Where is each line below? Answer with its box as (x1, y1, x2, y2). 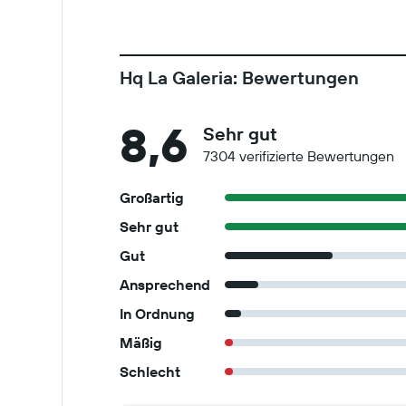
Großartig (120, 188, 184, 207)
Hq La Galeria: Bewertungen (120, 66, 359, 89)
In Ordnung (120, 304, 195, 323)
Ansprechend (120, 275, 210, 294)
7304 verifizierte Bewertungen (203, 147, 394, 165)
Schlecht (120, 362, 180, 381)
